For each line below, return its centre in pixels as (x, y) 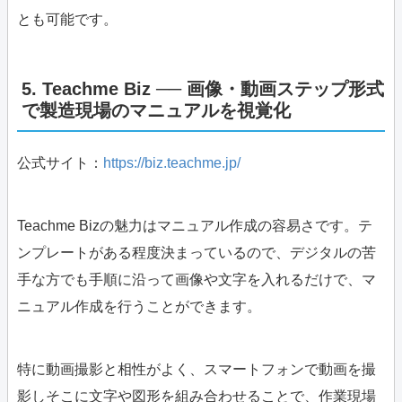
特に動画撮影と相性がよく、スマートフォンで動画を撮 (197, 370)
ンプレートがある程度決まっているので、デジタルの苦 (197, 253)
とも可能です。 (67, 20)
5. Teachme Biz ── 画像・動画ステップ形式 (203, 89)
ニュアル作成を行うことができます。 (139, 307)
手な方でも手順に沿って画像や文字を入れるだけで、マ (197, 280)
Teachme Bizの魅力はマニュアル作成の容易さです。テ (195, 226)
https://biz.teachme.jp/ (172, 163)
